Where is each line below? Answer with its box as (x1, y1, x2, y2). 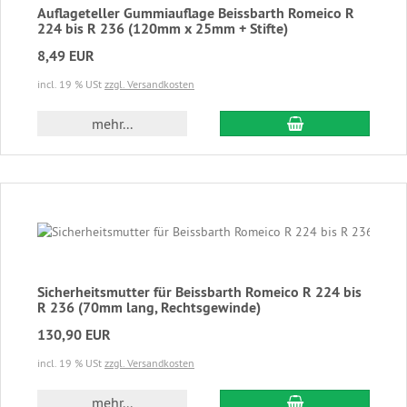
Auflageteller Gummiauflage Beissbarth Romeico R (37, 3, 354, 23)
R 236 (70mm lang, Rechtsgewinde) (37, 297, 261, 317)
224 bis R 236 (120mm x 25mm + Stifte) (37, 18, 288, 38)
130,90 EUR (37, 324, 111, 344)
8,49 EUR (37, 45, 94, 65)
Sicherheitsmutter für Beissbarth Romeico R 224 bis (37, 282, 362, 302)
